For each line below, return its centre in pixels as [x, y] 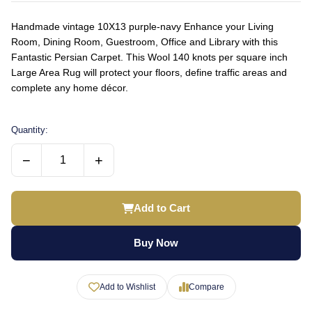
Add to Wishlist [127, 287]
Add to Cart [162, 208]
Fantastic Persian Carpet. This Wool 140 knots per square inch [149, 57]
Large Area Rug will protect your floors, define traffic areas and [149, 72]
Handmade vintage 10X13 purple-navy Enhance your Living [142, 26]
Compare [206, 287]
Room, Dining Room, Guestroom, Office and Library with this [145, 42]
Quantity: [30, 130]
